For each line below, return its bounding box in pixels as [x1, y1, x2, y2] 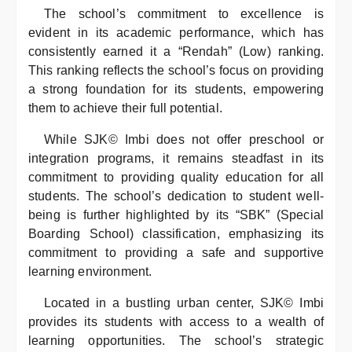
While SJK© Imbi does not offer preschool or [44, 132, 324, 146]
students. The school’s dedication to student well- [28, 189, 324, 203]
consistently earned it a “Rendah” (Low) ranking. [28, 44, 324, 58]
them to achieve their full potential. [28, 101, 222, 115]
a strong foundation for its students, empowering [28, 82, 324, 96]
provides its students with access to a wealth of [28, 314, 324, 328]
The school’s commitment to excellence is [44, 6, 324, 20]
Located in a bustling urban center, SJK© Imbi [44, 295, 324, 310]
